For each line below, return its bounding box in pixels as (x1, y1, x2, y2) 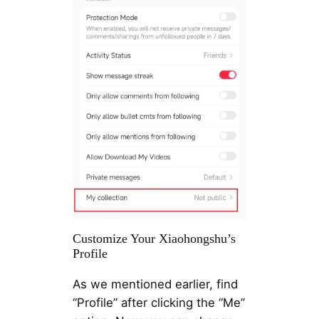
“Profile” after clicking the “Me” (72, 295, 245, 310)
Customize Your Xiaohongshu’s (72, 231, 236, 246)
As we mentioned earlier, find (72, 276, 238, 291)
